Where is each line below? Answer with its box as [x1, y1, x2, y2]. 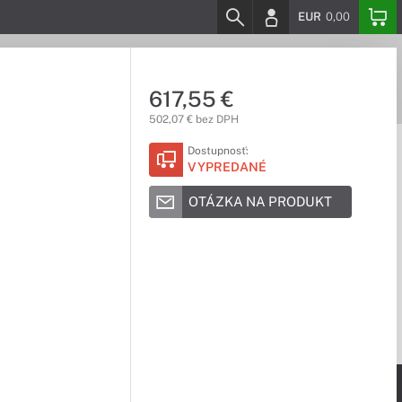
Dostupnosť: [187, 144, 249, 157]
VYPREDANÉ [187, 160, 267, 174]
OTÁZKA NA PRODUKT [188, 194, 332, 209]
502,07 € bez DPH [148, 113, 239, 126]
